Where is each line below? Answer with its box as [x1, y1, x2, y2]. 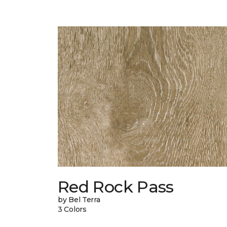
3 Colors [58, 205, 87, 214]
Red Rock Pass [58, 177, 174, 197]
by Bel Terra [58, 195, 100, 205]
